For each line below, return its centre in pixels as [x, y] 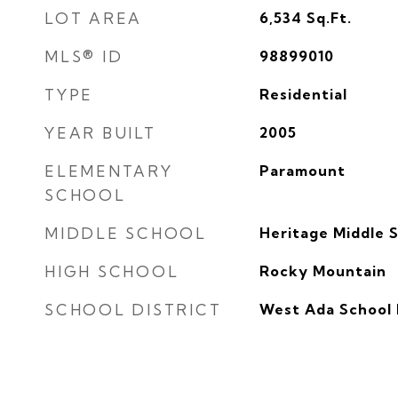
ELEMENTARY [109, 171]
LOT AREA [93, 18]
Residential [303, 94]
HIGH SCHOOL [112, 271]
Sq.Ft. [329, 18]
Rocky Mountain [322, 271]
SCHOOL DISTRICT [133, 310]
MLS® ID [84, 56]
